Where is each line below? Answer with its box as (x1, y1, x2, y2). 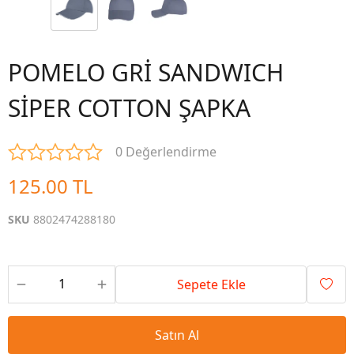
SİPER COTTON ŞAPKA (8, 92, 250, 124)
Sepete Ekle (176, 276, 246, 293)
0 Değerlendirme (115, 143, 217, 160)
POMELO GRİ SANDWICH (8, 56, 284, 88)
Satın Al (155, 326, 199, 344)
